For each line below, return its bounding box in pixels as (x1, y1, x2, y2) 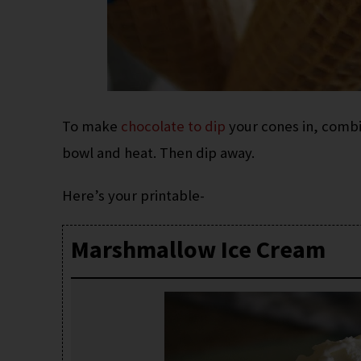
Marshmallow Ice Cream (71, 234, 326, 265)
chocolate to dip (121, 117, 226, 136)
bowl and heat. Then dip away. (62, 143, 255, 163)
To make (62, 117, 122, 136)
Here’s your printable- (62, 186, 205, 205)
